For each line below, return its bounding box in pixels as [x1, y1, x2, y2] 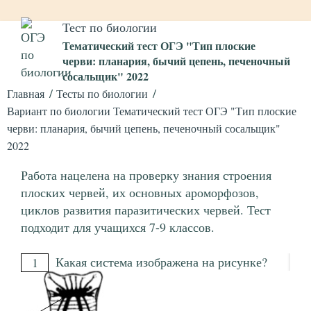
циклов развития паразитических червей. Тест [21, 201, 271, 219]
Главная [7, 86, 44, 101]
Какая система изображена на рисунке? [56, 253, 267, 271]
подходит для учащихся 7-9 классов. [21, 219, 215, 236]
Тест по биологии [62, 19, 157, 35]
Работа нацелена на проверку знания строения [21, 167, 271, 184]
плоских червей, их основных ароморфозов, [21, 184, 259, 201]
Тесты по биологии [56, 86, 148, 101]
